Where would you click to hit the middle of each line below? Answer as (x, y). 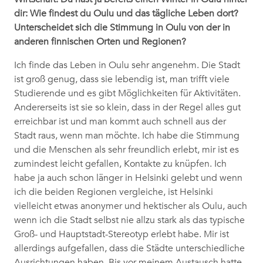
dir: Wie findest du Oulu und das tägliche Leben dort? (126, 14)
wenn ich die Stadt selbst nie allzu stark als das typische (129, 220)
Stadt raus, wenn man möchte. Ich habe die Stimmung (127, 136)
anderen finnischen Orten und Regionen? (100, 42)
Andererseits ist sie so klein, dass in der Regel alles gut (127, 108)
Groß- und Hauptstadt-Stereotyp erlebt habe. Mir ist (122, 235)
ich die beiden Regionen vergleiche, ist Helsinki (114, 192)
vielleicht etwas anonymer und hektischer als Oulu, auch (131, 206)
